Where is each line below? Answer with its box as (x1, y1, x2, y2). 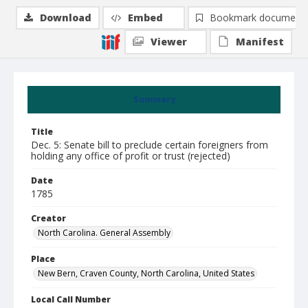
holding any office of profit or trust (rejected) (31, 149, 230, 162)
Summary (133, 93, 175, 105)
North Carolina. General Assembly (38, 227, 170, 239)
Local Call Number (31, 294, 111, 305)
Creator (31, 212, 66, 224)
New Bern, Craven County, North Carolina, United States (38, 267, 254, 279)
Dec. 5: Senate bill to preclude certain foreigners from (31, 138, 268, 151)
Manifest (236, 35, 284, 48)
